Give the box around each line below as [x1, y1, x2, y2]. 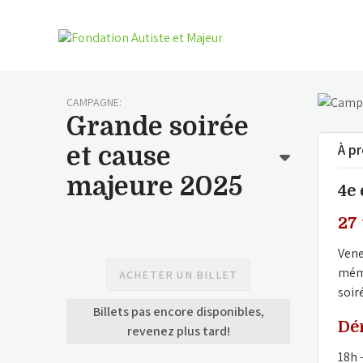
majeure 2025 [66, 172, 243, 202]
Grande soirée [66, 112, 249, 142]
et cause [66, 142, 171, 172]
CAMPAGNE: [66, 95, 122, 109]
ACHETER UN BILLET [118, 267, 238, 282]
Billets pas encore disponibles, [92, 303, 264, 320]
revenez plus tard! [126, 322, 230, 340]
